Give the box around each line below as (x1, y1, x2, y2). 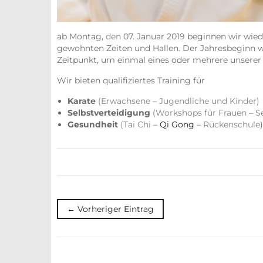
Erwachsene (101, 96, 150, 107)
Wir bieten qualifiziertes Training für (57, 75, 205, 86)
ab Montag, (57, 31, 106, 42)
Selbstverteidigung (68, 107, 150, 119)
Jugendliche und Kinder (159, 96, 257, 107)
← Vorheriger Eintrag (67, 204, 154, 215)
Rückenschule (203, 119, 260, 130)
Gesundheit (68, 119, 118, 130)
